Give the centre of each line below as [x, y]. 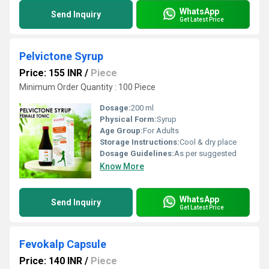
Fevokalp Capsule [63, 244]
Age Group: [121, 131]
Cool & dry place [208, 142]
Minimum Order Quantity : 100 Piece [87, 87]
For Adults [161, 131]
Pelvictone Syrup [61, 56]
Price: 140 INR [51, 261]
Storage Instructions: [140, 142]
